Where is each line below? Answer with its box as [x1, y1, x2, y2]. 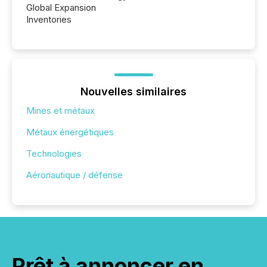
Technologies [26, 147, 82, 159]
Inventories [26, 13, 72, 25]
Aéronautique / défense [26, 169, 123, 181]
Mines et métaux [26, 104, 95, 116]
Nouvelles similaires [80, 85, 187, 98]
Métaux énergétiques [26, 126, 114, 138]
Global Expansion [26, 1, 96, 13]
